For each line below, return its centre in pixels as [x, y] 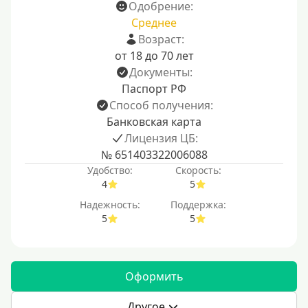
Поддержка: [198, 205]
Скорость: [198, 170]
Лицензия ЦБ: [161, 138]
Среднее [154, 23]
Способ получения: [161, 105]
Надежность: [110, 205]
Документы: [161, 72]
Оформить [154, 276]
